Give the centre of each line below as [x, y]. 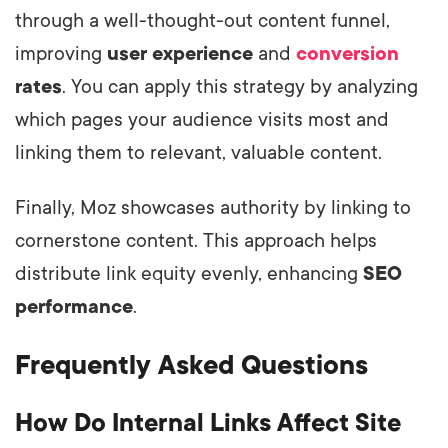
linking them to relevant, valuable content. [198, 153]
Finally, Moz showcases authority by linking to [213, 208]
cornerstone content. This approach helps [196, 241]
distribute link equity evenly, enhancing [189, 274]
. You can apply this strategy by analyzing [240, 87]
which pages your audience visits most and [202, 120]
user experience [180, 54]
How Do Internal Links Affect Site [208, 423]
